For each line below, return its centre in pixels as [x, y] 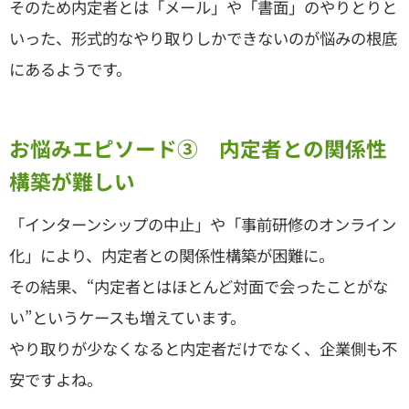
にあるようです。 [70, 68]
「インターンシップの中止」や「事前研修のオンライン [203, 224]
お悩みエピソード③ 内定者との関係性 [198, 148]
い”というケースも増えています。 [127, 317]
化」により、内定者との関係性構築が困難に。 [172, 255]
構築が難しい [72, 181]
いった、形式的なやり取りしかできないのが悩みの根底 [203, 37]
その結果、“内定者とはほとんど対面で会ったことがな [199, 286]
